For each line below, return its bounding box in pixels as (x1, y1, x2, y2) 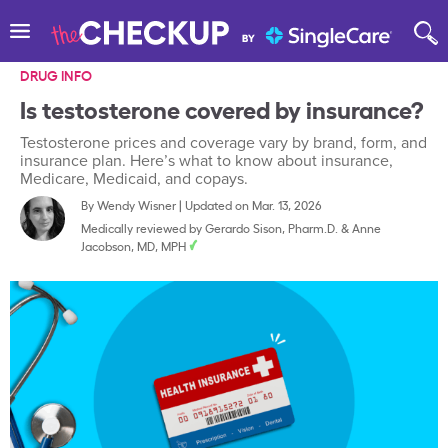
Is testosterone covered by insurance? (20, 91, 424, 125)
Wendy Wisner (97, 196, 176, 213)
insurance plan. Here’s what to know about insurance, (20, 151, 393, 171)
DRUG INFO (20, 65, 92, 84)
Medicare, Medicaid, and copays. (20, 169, 248, 189)
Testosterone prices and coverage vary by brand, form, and (20, 133, 427, 153)
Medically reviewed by (81, 219, 205, 236)
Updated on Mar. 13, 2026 (185, 196, 321, 213)
